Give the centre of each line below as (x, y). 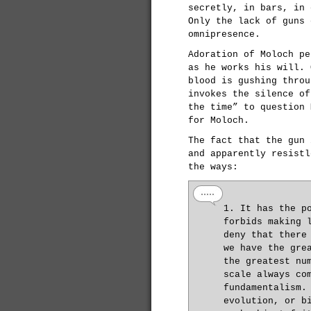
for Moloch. (219, 120)
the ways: (213, 167)
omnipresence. (224, 34)
